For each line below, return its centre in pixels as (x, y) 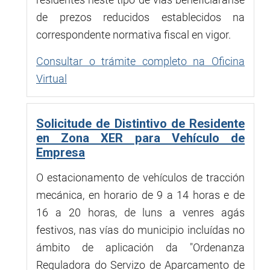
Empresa (61, 152)
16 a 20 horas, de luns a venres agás (140, 212)
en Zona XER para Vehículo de (140, 138)
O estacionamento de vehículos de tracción (140, 177)
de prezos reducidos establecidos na (140, 17)
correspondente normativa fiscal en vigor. (133, 34)
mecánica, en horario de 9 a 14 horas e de (140, 195)
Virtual (52, 78)
